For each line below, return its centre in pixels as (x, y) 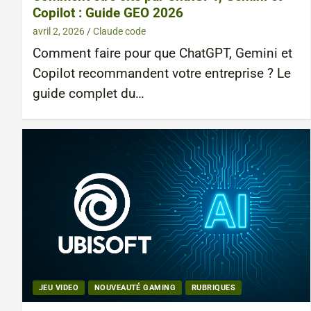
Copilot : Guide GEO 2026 (108, 13)
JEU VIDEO (59, 287)
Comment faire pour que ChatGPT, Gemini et (162, 54)
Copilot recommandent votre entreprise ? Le (162, 74)
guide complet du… (89, 94)
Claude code (119, 32)
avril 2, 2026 (59, 32)
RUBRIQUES (213, 287)
